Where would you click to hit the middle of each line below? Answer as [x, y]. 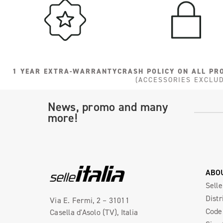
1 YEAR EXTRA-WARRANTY [65, 71]
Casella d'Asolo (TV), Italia [94, 212]
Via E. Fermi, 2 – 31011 [90, 200]
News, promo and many [108, 107]
